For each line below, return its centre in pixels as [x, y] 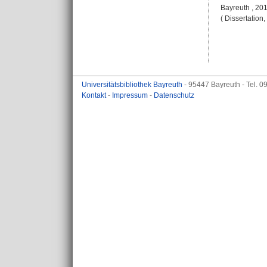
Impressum [131, 95]
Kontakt [95, 95]
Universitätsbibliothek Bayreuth [133, 85]
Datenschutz [174, 95]
